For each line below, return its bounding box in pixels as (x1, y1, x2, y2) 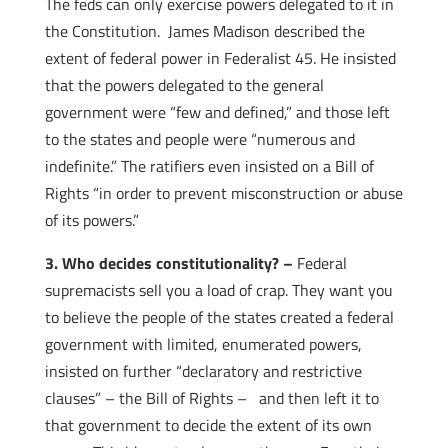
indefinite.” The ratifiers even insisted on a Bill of (44, 154, 374, 178)
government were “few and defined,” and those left (44, 100, 390, 124)
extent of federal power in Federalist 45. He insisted (44, 46, 396, 70)
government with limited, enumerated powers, (44, 332, 362, 356)
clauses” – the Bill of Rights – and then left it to (44, 386, 379, 410)
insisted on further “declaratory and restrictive (44, 359, 362, 383)
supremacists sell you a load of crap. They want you (44, 278, 393, 302)
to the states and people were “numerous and (44, 127, 355, 151)
